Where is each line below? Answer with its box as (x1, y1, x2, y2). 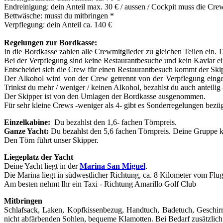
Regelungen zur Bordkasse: (4, 38, 97, 47)
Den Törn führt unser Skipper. (4, 136, 99, 145)
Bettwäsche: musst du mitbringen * (4, 11, 114, 20)
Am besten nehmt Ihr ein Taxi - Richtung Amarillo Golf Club (4, 180, 196, 189)
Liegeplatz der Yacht (4, 153, 73, 162)
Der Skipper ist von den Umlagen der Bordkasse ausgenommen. (4, 92, 206, 101)
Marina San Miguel (80, 162, 145, 171)
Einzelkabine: (4, 118, 54, 127)
